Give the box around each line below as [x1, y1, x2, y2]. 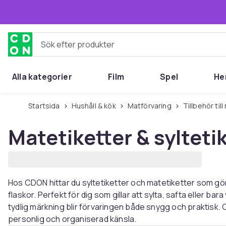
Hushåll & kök [76, 101, 116, 110]
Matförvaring [133, 101, 172, 110]
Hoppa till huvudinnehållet [21, 6, 127, 17]
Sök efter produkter [32, 42, 106, 54]
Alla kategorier [12, 71, 72, 82]
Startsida [32, 101, 60, 110]
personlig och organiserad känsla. [8, 213, 137, 224]
